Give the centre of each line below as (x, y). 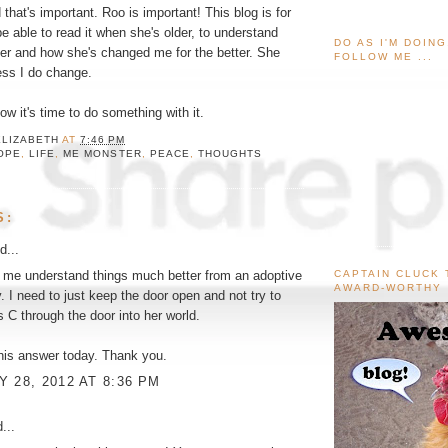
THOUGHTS (229, 153)
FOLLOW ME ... (384, 56)
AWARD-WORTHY (388, 287)
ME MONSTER (102, 153)
